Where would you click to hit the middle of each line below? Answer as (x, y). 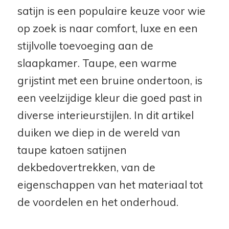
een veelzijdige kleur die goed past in (110, 98)
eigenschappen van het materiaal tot (110, 185)
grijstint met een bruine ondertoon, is (110, 80)
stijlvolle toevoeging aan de (85, 45)
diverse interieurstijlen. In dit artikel (105, 115)
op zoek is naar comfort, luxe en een (107, 28)
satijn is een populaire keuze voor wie (111, 11)
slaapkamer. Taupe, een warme (97, 63)
